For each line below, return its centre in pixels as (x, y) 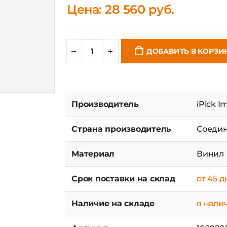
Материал (93, 164)
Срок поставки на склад (123, 188)
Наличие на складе (113, 213)
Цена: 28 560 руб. (121, 19)
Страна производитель (122, 139)
